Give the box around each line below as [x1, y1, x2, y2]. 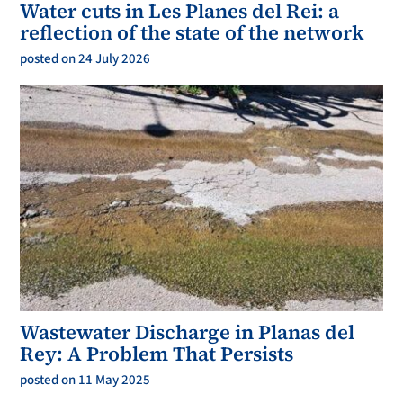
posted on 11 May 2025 [20, 371, 151, 390]
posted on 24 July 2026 [20, 49, 151, 69]
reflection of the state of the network [20, 19, 365, 47]
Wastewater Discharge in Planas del [20, 318, 355, 346]
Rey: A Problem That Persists [20, 340, 294, 368]
